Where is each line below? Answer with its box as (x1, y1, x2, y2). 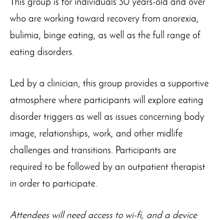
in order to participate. (10, 179, 97, 189)
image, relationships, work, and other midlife (10, 129, 183, 139)
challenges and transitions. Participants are (10, 146, 176, 156)
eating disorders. (10, 48, 74, 57)
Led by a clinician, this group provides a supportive (10, 79, 209, 89)
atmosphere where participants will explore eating (10, 96, 203, 106)
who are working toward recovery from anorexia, (10, 14, 199, 24)
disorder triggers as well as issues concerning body (10, 112, 204, 122)
